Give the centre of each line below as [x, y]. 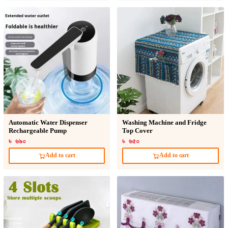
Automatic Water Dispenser [48, 122]
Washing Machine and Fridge [165, 122]
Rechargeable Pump [37, 131]
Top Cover [138, 131]
